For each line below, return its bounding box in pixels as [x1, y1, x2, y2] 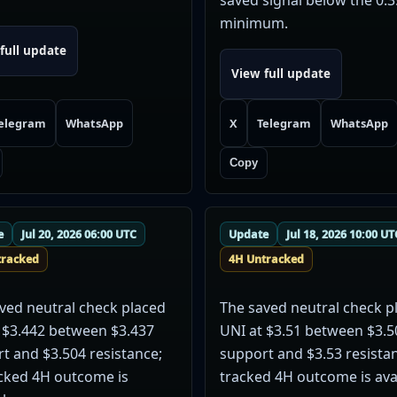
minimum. [220, 12, 289, 33]
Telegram [256, 114, 311, 131]
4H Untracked [228, 252, 304, 268]
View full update [231, 66, 331, 82]
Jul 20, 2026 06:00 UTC [20, 226, 136, 242]
